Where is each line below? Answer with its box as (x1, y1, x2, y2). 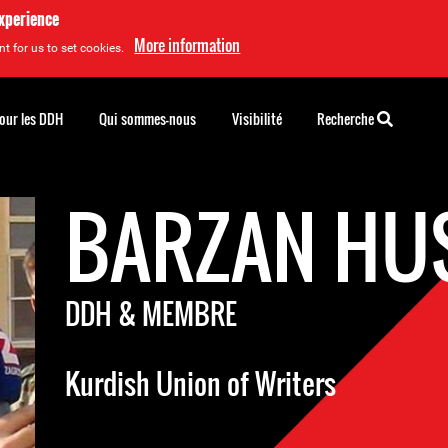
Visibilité (232, 108, 282, 129)
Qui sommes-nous (99, 108, 196, 129)
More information (134, 33, 241, 57)
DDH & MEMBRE (65, 293, 238, 334)
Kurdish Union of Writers (65, 363, 337, 404)
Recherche (317, 108, 377, 129)
